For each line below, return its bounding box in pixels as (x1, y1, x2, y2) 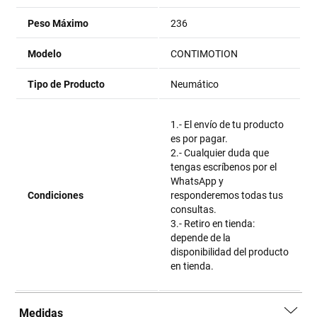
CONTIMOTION (171, 48, 238, 59)
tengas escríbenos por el (171, 161, 277, 173)
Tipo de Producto (28, 79, 105, 90)
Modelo (28, 48, 62, 59)
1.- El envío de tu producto (171, 119, 284, 130)
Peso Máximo (28, 18, 89, 29)
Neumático (171, 79, 219, 90)
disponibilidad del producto (171, 246, 289, 258)
